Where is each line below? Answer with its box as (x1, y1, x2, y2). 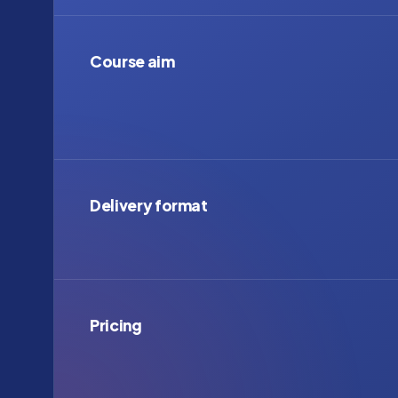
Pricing (90, 314, 142, 335)
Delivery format (90, 195, 208, 215)
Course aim (90, 51, 175, 71)
